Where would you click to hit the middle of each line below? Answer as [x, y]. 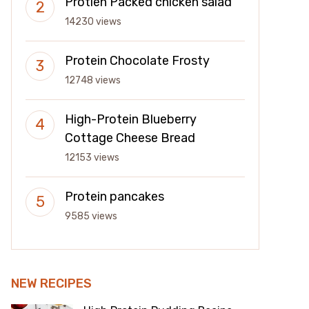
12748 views [93, 80]
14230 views [93, 22]
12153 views [92, 158]
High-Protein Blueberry [131, 119]
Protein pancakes [114, 197]
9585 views [91, 216]
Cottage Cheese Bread [130, 138]
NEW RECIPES [51, 283]
